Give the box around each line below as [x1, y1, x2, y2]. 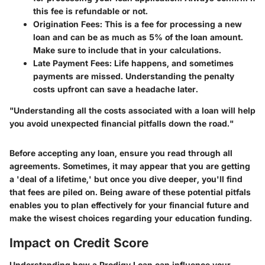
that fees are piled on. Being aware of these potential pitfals [9, 186, 251, 197]
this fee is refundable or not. [33, 5, 148, 16]
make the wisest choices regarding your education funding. [9, 212, 252, 223]
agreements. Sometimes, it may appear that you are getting [9, 160, 250, 171]
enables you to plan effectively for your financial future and [9, 199, 249, 210]
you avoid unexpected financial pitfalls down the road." [9, 118, 234, 128]
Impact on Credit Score [9, 235, 148, 250]
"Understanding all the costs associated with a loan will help [9, 105, 256, 115]
